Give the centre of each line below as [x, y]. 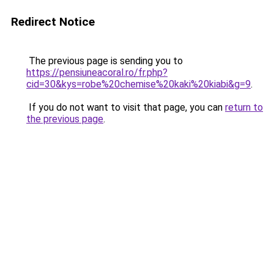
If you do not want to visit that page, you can [126, 107]
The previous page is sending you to [105, 61]
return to [244, 107]
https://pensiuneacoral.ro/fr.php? [97, 72]
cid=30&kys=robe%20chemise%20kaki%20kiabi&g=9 [139, 84]
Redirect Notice [53, 22]
